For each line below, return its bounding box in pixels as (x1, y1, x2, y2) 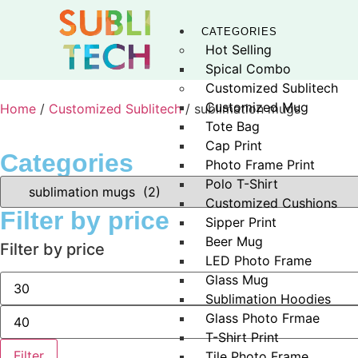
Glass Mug (205, 272, 268, 288)
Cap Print (205, 137, 262, 154)
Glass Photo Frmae (205, 310, 320, 327)
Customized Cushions (205, 195, 337, 212)
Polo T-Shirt (205, 176, 278, 193)
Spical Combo (205, 61, 291, 78)
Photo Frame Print (205, 157, 315, 173)
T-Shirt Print (205, 329, 279, 346)
